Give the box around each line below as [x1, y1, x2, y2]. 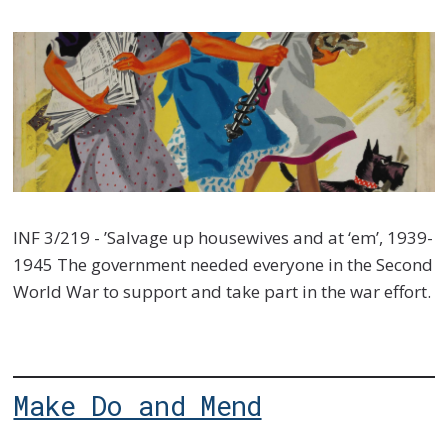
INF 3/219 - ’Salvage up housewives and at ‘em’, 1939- [13, 225, 434, 249]
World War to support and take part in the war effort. [13, 279, 432, 303]
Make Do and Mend [13, 387, 262, 424]
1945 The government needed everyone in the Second [13, 252, 434, 276]
